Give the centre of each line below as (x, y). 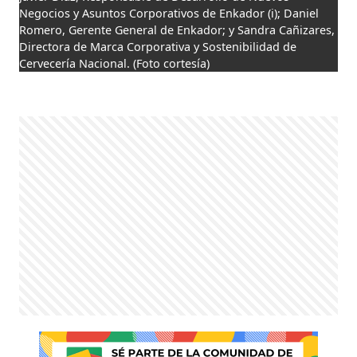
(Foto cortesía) (172, 63)
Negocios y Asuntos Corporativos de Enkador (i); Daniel (169, 13)
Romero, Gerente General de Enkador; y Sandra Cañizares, (177, 29)
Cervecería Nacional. (75, 63)
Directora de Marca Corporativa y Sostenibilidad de (158, 46)
